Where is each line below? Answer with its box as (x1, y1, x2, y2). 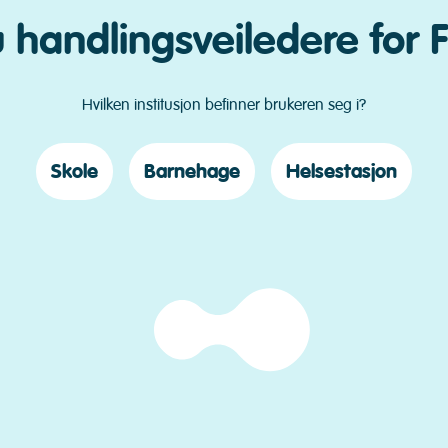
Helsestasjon (286, 159, 397, 185)
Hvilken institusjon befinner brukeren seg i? (82, 95, 366, 116)
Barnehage (144, 159, 240, 185)
